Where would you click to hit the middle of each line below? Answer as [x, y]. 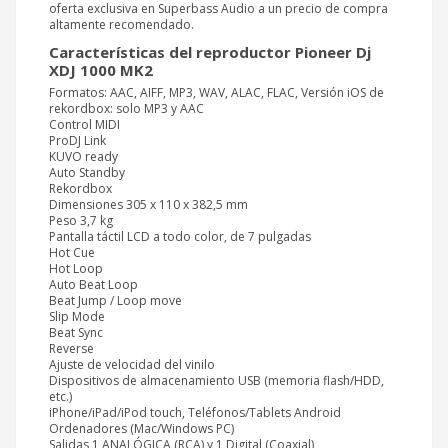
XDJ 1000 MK [96, 69]
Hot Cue [72, 252]
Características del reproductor [172, 51]
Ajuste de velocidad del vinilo [132, 364]
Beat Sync [76, 332]
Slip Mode [77, 316]
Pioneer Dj [333, 51]
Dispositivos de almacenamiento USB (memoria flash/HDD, [216, 380]
